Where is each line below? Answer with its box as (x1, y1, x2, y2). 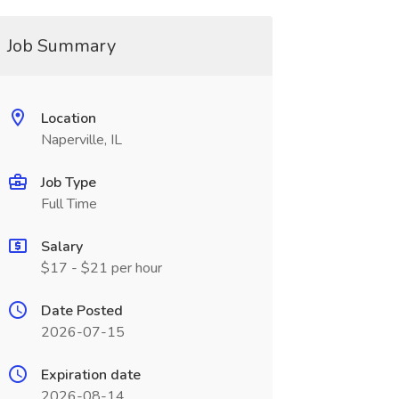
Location (40, 109, 96, 128)
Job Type (40, 173, 96, 192)
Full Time (40, 194, 97, 214)
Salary (40, 237, 83, 256)
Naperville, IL (40, 130, 122, 150)
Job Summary (6, 34, 116, 58)
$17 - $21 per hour (40, 258, 162, 278)
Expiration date (40, 365, 141, 385)
